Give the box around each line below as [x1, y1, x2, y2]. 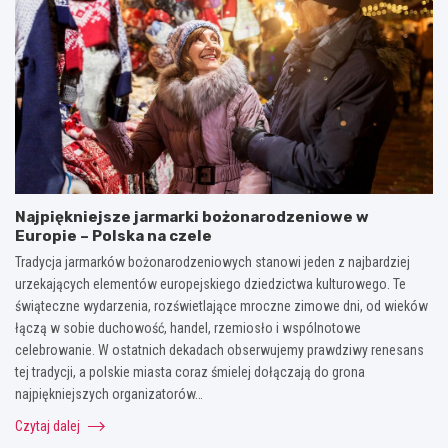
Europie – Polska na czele [15, 226, 212, 245]
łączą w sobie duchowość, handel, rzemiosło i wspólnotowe [15, 319, 361, 336]
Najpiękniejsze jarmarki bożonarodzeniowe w [15, 207, 369, 226]
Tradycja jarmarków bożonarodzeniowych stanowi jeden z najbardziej [15, 253, 410, 270]
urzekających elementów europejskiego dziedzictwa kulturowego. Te [15, 275, 406, 292]
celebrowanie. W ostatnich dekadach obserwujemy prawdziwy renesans [15, 341, 424, 358]
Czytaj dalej [15, 417, 83, 434]
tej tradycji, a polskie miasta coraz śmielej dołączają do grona [15, 363, 365, 380]
